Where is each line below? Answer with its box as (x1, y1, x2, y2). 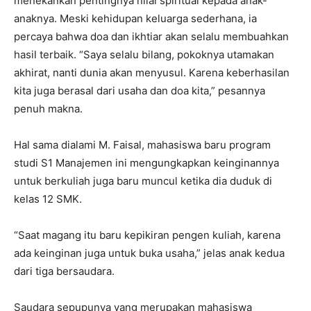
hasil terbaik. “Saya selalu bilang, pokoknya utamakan (14, 48, 274, 61)
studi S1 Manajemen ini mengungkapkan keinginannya (14, 156, 279, 169)
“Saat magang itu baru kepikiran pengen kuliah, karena (14, 228, 280, 242)
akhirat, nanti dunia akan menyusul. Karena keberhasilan (14, 66, 289, 79)
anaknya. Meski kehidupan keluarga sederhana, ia (14, 12, 257, 25)
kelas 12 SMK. (14, 192, 82, 205)
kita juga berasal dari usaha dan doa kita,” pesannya (14, 84, 265, 97)
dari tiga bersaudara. (14, 264, 115, 278)
